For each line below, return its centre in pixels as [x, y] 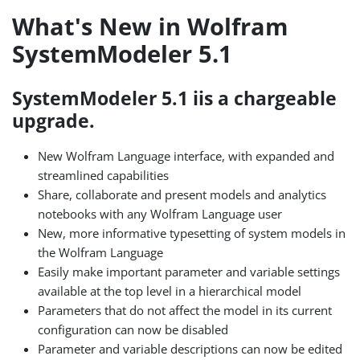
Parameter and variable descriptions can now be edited [190, 348]
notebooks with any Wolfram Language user [160, 213]
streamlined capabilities [104, 175]
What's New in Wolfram [150, 27]
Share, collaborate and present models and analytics [182, 194]
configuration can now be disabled [133, 329]
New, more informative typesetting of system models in [192, 233]
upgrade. [54, 121]
